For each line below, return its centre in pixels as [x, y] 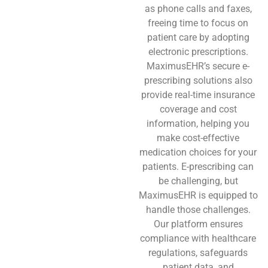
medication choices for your [198, 152]
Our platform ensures [198, 224]
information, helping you [198, 124]
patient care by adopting [198, 37]
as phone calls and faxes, [198, 9]
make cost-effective [198, 138]
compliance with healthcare [198, 238]
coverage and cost [198, 109]
